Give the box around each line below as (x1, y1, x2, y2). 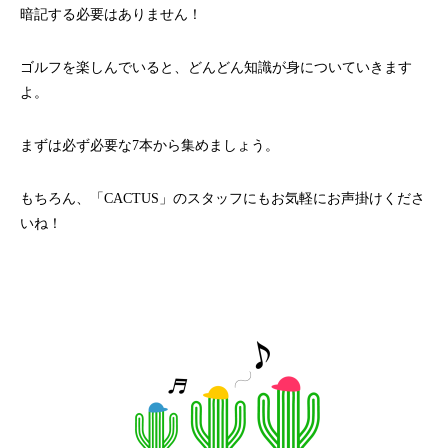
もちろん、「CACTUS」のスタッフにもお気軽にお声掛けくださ (20, 191, 425, 206)
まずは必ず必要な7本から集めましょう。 (20, 138, 279, 153)
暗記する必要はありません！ (20, 7, 202, 22)
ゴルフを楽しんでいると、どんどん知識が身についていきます (20, 60, 412, 75)
